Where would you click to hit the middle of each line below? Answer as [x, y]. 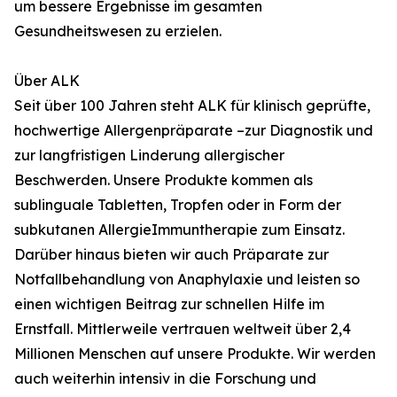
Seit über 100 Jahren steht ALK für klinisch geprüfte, [192, 105]
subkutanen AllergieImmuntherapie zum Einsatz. [179, 230]
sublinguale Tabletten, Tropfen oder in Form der [178, 205]
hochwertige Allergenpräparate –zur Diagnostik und [194, 130]
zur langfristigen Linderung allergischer [149, 155]
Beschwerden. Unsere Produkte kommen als [163, 180]
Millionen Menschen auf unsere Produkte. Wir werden [195, 354]
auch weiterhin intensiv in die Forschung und [165, 378]
